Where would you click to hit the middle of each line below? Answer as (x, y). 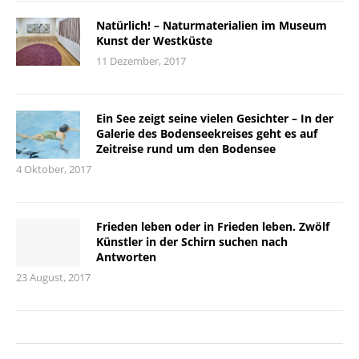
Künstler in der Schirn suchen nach (192, 242)
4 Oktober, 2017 (54, 169)
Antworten (126, 257)
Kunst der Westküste (154, 41)
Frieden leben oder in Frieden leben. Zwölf (213, 227)
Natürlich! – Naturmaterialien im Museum (212, 26)
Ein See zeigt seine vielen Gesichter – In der (215, 119)
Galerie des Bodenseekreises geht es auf (207, 134)
